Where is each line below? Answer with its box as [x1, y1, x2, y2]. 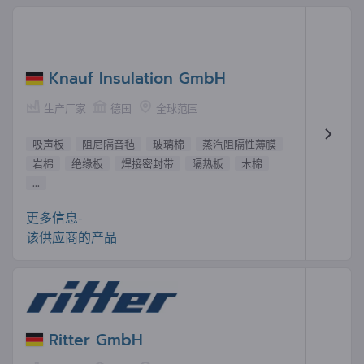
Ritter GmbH [49, 327, 143, 352]
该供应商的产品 [26, 229, 117, 245]
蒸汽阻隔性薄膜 [202, 137, 276, 151]
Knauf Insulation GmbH [49, 67, 226, 91]
